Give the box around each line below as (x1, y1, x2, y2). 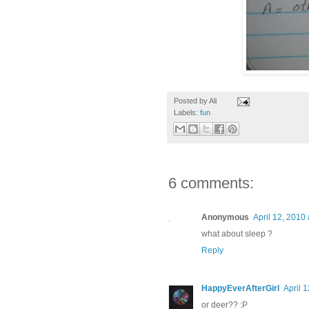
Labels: (174, 108, 200, 117)
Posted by (174, 97, 209, 106)
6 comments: (168, 175, 254, 192)
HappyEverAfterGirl (201, 283, 279, 294)
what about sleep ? (201, 229, 272, 239)
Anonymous (201, 212, 249, 223)
